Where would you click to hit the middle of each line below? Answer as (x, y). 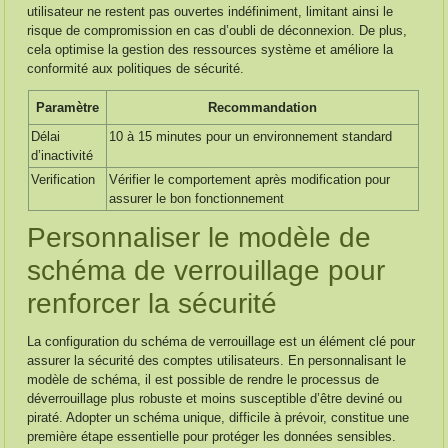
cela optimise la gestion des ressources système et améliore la (210, 49)
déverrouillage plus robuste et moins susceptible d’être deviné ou (215, 398)
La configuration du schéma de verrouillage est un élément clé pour (221, 341)
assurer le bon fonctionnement (197, 198)
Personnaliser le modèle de (199, 237)
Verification (63, 179)
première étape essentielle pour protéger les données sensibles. (212, 436)
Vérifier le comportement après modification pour (250, 179)
